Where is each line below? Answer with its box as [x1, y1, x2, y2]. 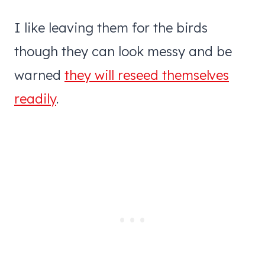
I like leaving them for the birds [14, 19, 208, 36]
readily [14, 90, 56, 107]
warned [14, 66, 64, 83]
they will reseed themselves [64, 66, 229, 83]
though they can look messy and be [14, 43, 232, 60]
